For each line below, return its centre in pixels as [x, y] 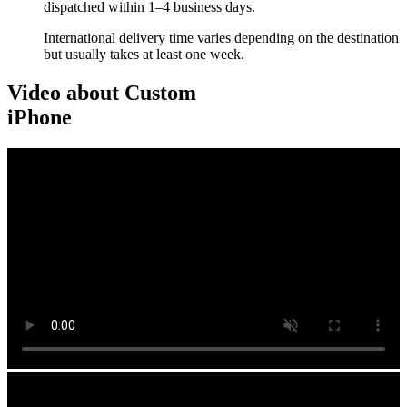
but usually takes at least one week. [144, 55]
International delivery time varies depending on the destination [221, 38]
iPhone [40, 118]
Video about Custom [102, 93]
